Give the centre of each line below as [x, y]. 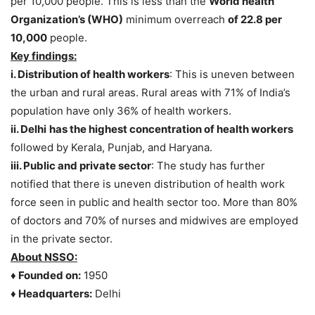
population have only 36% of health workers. [121, 111]
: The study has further [208, 166]
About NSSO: [44, 257]
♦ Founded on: [46, 276]
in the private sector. [62, 239]
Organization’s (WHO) [67, 20]
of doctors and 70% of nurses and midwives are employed [154, 221]
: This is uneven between [232, 75]
